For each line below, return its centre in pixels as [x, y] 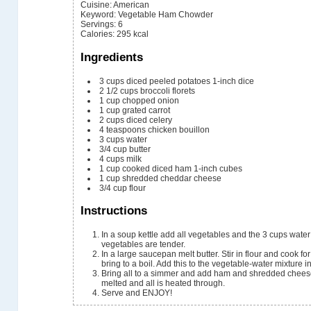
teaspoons [126, 129]
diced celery [150, 120]
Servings [98, 24]
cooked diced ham [157, 168]
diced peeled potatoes [169, 81]
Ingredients [112, 57]
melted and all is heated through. [163, 284]
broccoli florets [168, 91]
